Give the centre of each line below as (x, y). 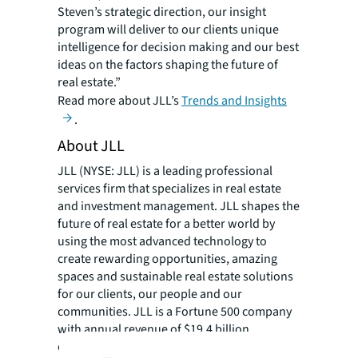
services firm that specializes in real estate (169, 189)
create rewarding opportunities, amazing (167, 259)
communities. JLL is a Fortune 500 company (175, 312)
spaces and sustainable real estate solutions (175, 277)
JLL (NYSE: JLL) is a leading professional (165, 171)
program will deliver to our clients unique (168, 30)
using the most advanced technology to (162, 242)
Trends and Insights (234, 101)
